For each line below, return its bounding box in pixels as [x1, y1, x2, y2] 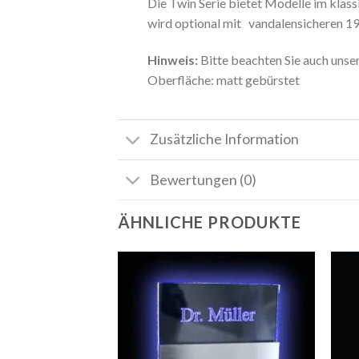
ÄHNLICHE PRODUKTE [118, 212, 301, 232]
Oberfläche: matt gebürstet [147, 72, 300, 88]
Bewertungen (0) [150, 171, 257, 188]
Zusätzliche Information [150, 131, 300, 148]
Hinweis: [147, 52, 198, 68]
